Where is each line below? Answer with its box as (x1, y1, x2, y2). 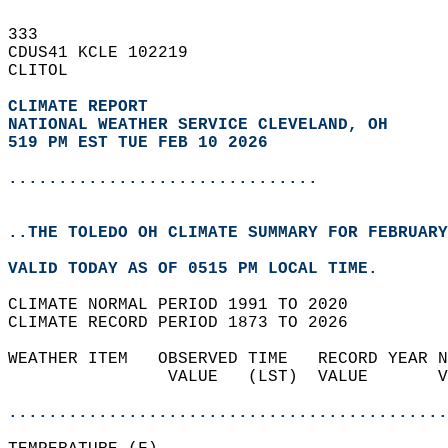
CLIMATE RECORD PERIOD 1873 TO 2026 (8, 314, 368, 332)
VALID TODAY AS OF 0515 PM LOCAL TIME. (8, 260, 398, 278)
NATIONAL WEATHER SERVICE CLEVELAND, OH (8, 116, 388, 134)
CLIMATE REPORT (8, 98, 158, 116)
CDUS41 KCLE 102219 (8, 44, 208, 62)
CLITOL (8, 62, 88, 80)
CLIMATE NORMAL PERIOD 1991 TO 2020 (8, 296, 368, 314)
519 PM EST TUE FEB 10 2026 (8, 134, 268, 152)
